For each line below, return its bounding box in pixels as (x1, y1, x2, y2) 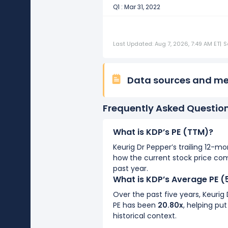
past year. (113, 163, 148, 174)
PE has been (113, 200, 158, 210)
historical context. (113, 211, 177, 221)
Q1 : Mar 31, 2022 (113, 3, 160, 11)
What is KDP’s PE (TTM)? (113, 126, 213, 138)
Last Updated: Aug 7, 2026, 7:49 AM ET (113, 40, 220, 48)
